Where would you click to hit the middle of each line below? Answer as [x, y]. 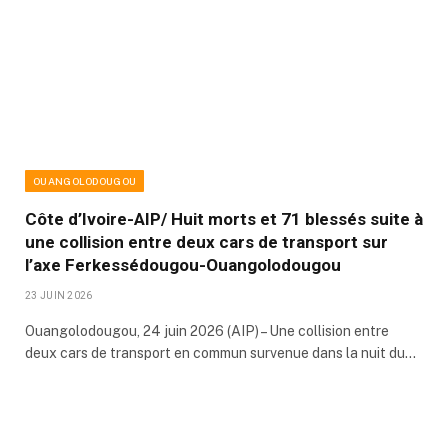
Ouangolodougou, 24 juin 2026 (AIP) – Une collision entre [207, 331]
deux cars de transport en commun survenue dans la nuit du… [220, 353]
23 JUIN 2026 [59, 296]
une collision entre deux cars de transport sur [206, 242]
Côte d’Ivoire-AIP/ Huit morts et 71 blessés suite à [224, 219]
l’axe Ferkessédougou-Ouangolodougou [183, 265]
